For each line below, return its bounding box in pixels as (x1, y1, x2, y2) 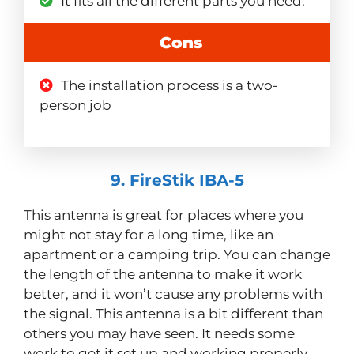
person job (40, 97, 111, 114)
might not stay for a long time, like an (24, 227, 273, 243)
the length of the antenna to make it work (24, 266, 302, 283)
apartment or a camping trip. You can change (24, 247, 330, 263)
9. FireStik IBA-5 (110, 171, 244, 190)
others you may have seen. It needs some (24, 326, 295, 342)
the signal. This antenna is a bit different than (24, 306, 323, 322)
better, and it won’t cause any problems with (24, 286, 322, 303)
